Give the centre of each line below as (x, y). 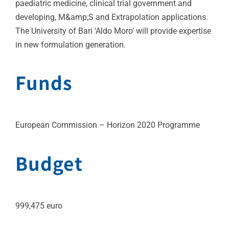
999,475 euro (39, 205)
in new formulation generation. (71, 44)
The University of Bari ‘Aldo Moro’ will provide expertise (113, 31)
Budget (49, 163)
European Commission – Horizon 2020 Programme (108, 125)
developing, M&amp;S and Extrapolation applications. (112, 17)
